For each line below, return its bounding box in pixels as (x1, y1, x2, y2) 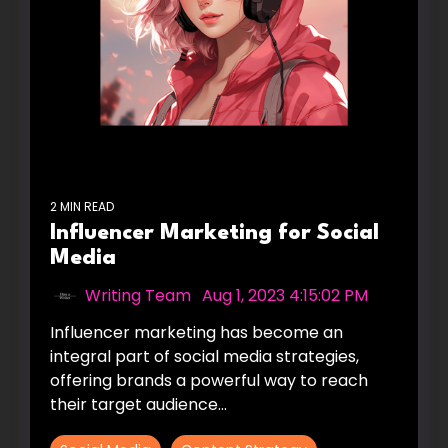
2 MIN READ (50, 197, 114, 215)
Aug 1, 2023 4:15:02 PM (202, 283, 368, 307)
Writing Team (85, 283, 191, 307)
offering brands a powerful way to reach (50, 368, 368, 392)
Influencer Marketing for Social (50, 222, 379, 244)
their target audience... (50, 392, 227, 416)
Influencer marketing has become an (50, 320, 343, 344)
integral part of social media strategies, (50, 344, 359, 368)
